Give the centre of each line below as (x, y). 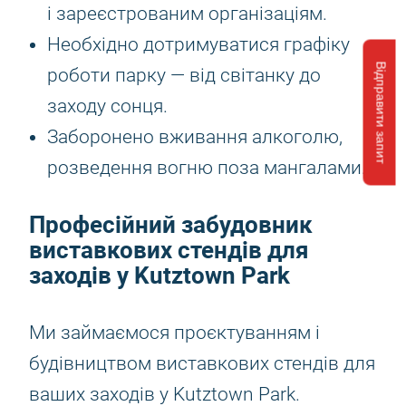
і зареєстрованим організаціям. (187, 14)
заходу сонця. (107, 106)
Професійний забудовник (171, 224)
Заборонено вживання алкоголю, (195, 137)
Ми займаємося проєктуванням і (174, 333)
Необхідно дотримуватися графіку (198, 44)
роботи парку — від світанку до (184, 75)
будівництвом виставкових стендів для (202, 363)
